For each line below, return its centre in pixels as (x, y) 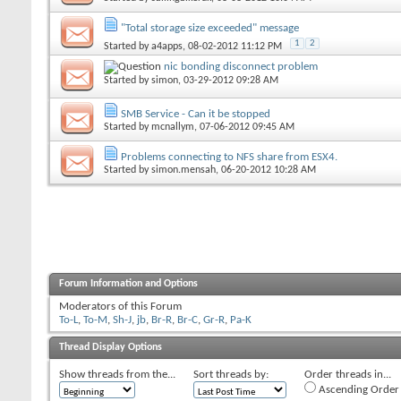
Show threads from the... (117, 374)
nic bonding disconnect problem (241, 66)
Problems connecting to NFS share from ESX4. (229, 157)
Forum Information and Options (128, 283)
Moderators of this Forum (120, 306)
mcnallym (173, 127)
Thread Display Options (111, 347)
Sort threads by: (231, 374)
